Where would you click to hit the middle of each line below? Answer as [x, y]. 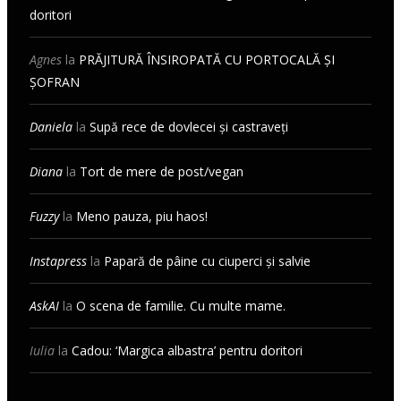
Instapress [58, 261]
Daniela [51, 127]
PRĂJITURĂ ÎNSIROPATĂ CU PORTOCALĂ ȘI [207, 60]
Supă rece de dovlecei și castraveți [189, 127]
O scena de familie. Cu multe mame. [181, 306]
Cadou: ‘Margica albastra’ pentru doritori [187, 351]
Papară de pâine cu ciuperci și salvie [207, 261]
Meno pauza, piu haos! [142, 217]
